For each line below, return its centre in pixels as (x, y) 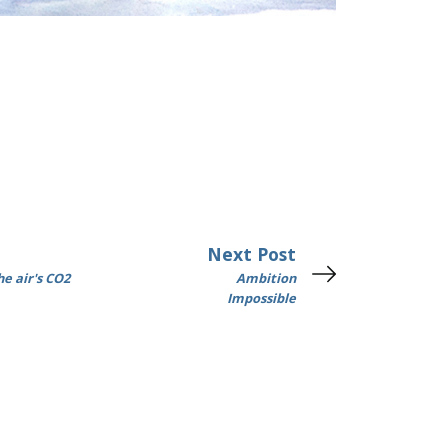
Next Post (251, 254)
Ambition (266, 278)
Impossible (261, 298)
